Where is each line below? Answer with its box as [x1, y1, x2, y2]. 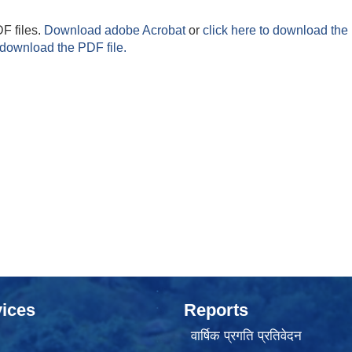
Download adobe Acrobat [44, 24, 189, 37]
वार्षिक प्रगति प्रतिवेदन [190, 328, 302, 344]
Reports [184, 300, 248, 320]
